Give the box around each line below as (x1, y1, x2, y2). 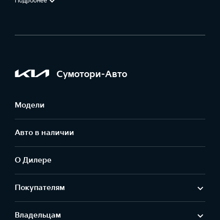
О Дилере (15, 156, 52, 165)
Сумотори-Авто (56, 69, 127, 80)
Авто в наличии (15, 128, 74, 137)
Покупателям (15, 183, 65, 192)
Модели (15, 101, 45, 110)
